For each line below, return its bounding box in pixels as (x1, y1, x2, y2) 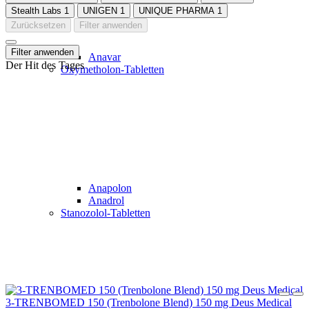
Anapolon (88, 182, 132, 194)
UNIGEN (83, 6, 117, 16)
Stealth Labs (11, 6, 61, 16)
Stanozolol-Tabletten (61, 207, 150, 219)
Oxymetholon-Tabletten (61, 63, 164, 75)
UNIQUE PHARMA (139, 6, 215, 16)
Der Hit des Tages (6, 59, 84, 71)
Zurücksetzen (11, 20, 66, 30)
